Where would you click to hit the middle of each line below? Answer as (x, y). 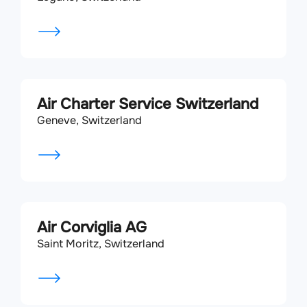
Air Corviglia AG (92, 228)
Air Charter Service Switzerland (148, 104)
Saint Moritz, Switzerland (101, 244)
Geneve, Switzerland (89, 120)
